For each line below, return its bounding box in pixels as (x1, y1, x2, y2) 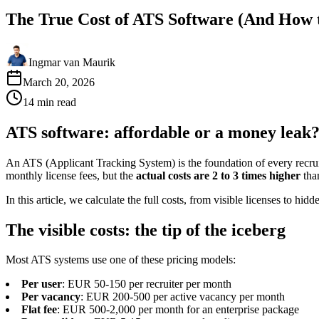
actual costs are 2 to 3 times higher (136, 169, 300, 182)
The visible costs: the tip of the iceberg (6, 220, 286, 239)
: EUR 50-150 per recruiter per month (62, 278, 231, 291)
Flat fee (21, 303, 57, 316)
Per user (21, 278, 62, 291)
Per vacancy (21, 291, 80, 303)
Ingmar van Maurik (28, 56, 115, 68)
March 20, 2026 (23, 75, 95, 88)
